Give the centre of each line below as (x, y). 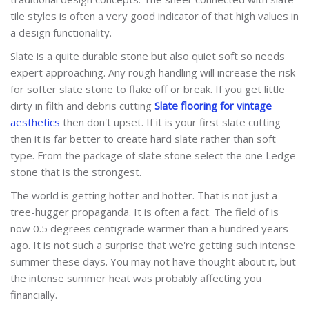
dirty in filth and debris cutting (82, 105)
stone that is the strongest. (76, 171)
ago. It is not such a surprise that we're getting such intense (153, 245)
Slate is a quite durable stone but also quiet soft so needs (148, 56)
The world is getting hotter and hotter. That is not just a (144, 195)
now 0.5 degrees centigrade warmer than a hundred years (149, 228)
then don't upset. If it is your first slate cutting (170, 122)
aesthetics (35, 122)
